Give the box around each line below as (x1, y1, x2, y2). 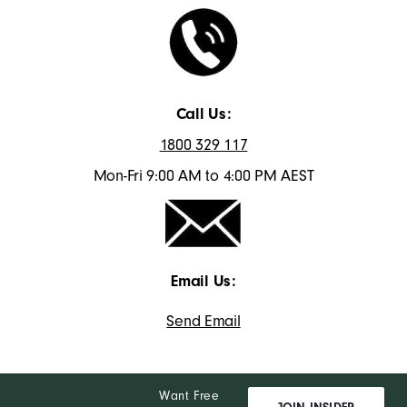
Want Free (159, 387, 220, 403)
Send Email (166, 311, 241, 331)
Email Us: (171, 271, 236, 291)
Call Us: (175, 104, 232, 124)
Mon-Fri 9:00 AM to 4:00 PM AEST (93, 165, 314, 185)
